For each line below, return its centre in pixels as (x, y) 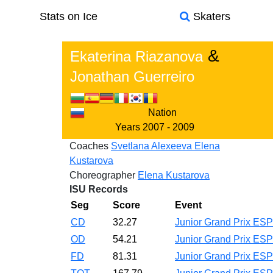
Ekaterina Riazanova (136, 56)
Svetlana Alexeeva (153, 146)
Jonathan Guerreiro (132, 76)
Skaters (210, 16)
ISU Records (99, 189)
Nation (162, 112)
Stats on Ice (68, 16)
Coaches (89, 146)
